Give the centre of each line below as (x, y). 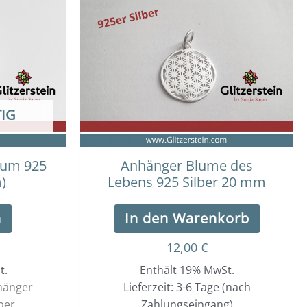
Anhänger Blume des (187, 166)
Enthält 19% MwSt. (187, 270)
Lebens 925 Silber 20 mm (187, 182)
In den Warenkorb (187, 219)
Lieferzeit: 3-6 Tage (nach (187, 287)
